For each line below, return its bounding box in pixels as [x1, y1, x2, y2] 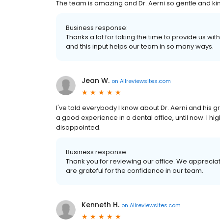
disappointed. [56, 123, 101, 132]
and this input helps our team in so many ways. [66, 42, 214, 51]
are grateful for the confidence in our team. [66, 166, 203, 175]
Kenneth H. [82, 200, 119, 210]
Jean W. [82, 76, 110, 85]
